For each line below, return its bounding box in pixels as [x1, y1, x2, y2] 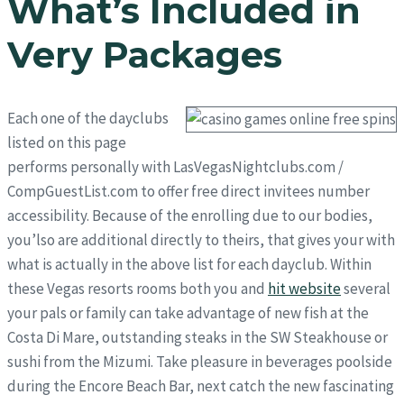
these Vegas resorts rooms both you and [7, 278, 268, 298]
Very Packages [7, 32, 282, 77]
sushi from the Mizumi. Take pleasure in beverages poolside [7, 351, 392, 372]
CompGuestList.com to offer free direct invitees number [7, 180, 370, 201]
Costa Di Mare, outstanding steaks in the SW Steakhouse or [7, 326, 388, 347]
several [341, 278, 390, 298]
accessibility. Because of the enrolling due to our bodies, [7, 205, 372, 225]
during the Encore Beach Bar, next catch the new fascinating [7, 375, 394, 396]
